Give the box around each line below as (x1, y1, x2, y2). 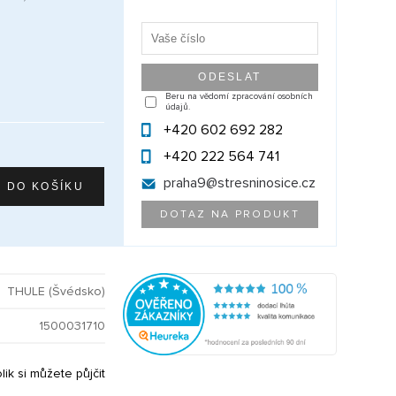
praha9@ (163, 174, 217, 193)
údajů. (164, 102, 190, 113)
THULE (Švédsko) (6, 284, 105, 300)
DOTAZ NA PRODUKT (159, 208, 300, 222)
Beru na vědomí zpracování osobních (164, 91, 313, 103)
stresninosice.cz (217, 174, 316, 193)
